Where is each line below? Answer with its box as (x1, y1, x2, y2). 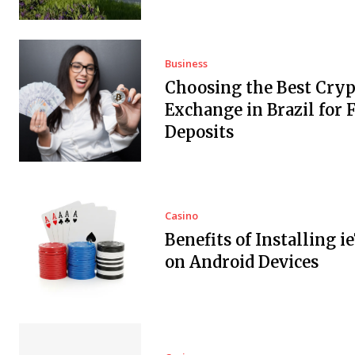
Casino (164, 208, 198, 223)
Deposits (164, 121, 234, 142)
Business (164, 55, 208, 71)
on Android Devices (164, 252, 319, 273)
